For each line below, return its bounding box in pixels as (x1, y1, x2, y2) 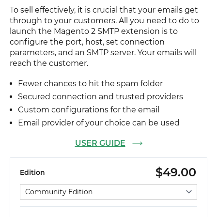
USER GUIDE (75, 139, 125, 148)
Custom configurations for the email (18, 105, 159, 114)
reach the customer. (10, 59, 88, 68)
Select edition (19, 179, 68, 188)
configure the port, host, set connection (10, 37, 165, 46)
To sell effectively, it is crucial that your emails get (10, 5, 198, 15)
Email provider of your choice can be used (18, 118, 180, 127)
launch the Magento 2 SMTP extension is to (10, 27, 178, 36)
